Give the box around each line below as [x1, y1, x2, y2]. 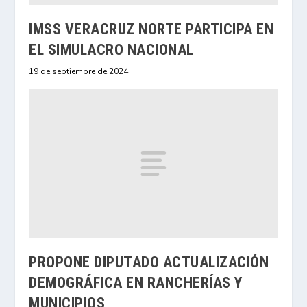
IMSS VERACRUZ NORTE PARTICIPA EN [29, 21, 274, 38]
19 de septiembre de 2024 [29, 66, 129, 77]
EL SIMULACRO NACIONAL [29, 41, 194, 59]
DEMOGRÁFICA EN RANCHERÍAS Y [29, 273, 243, 291]
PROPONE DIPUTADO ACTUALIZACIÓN [29, 253, 269, 271]
